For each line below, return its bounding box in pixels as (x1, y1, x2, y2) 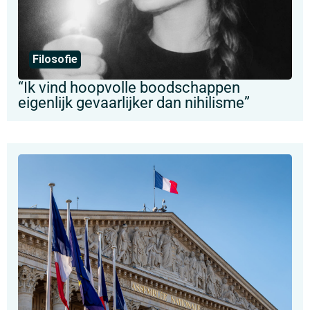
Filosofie (33, 53, 77, 66)
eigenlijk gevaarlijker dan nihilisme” (18, 93, 250, 111)
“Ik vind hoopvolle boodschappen (18, 78, 240, 96)
